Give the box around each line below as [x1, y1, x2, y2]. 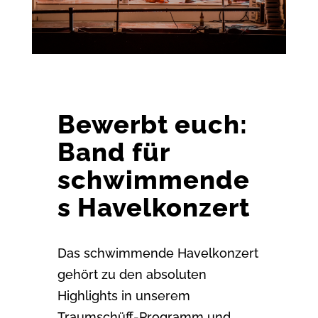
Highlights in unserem [57, 287, 190, 303]
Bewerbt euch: [57, 109, 248, 139]
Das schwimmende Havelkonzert [57, 245, 258, 261]
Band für [57, 136, 170, 167]
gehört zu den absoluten [57, 266, 207, 282]
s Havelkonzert [57, 192, 250, 222]
